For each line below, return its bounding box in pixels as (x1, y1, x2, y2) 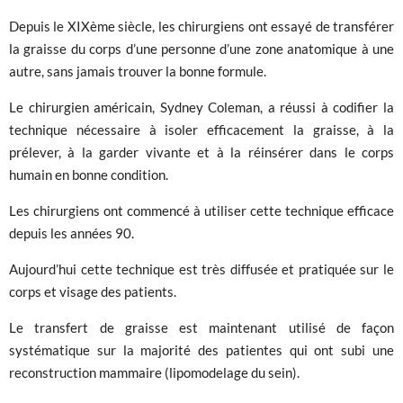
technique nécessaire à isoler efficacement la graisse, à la (9, 121, 394, 138)
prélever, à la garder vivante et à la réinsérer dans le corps (9, 143, 394, 160)
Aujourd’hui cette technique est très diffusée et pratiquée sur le (9, 260, 394, 277)
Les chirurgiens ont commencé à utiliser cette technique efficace (9, 201, 394, 219)
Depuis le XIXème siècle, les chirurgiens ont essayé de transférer (9, 17, 394, 34)
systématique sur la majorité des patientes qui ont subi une (9, 341, 394, 358)
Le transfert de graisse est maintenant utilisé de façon (9, 318, 394, 336)
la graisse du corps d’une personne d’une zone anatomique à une (9, 40, 394, 57)
